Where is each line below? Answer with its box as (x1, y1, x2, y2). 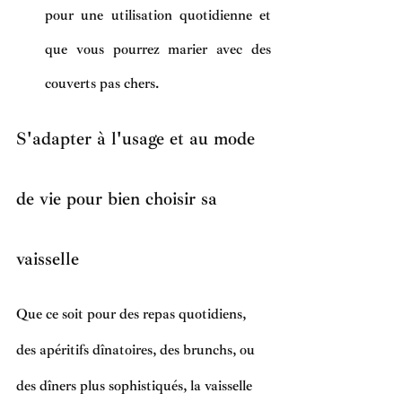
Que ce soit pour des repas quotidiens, (16, 304, 249, 323)
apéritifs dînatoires (39, 340, 153, 359)
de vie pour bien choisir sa (16, 188, 223, 211)
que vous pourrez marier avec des (45, 40, 271, 59)
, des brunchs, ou (153, 340, 258, 359)
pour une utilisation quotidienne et (45, 6, 271, 25)
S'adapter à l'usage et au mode (16, 127, 260, 151)
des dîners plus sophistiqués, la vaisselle (16, 376, 256, 395)
